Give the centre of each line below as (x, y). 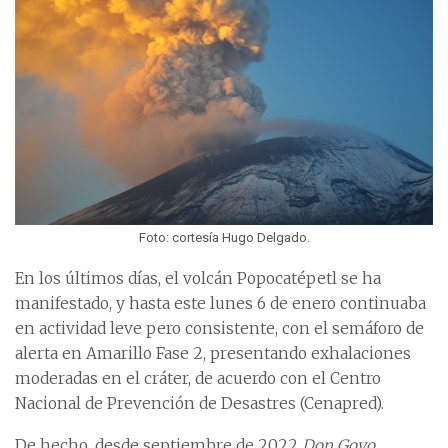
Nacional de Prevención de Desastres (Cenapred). (199, 404)
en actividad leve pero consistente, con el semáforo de (219, 329)
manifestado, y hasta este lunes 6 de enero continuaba (220, 304)
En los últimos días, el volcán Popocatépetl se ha (198, 279)
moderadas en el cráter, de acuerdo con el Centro (198, 379)
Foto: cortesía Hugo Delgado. (224, 238)
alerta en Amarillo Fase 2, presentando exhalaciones (213, 354)
